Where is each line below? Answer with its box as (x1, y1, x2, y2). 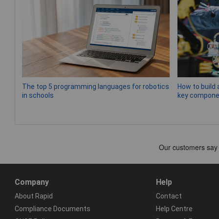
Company (15, 177, 49, 187)
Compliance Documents (15, 204, 90, 213)
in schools (22, 91, 54, 100)
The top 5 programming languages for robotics (22, 83, 169, 91)
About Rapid (15, 192, 53, 200)
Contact (155, 192, 182, 200)
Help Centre (155, 204, 193, 213)
